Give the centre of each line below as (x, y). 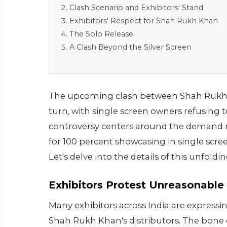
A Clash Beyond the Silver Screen (130, 47)
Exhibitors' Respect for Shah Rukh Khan (144, 21)
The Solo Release (101, 34)
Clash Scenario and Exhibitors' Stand (136, 7)
